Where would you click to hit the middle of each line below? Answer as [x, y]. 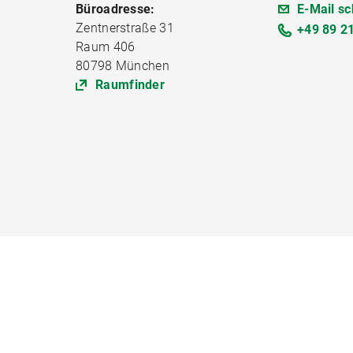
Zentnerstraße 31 [125, 28]
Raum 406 [106, 47]
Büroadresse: [115, 9]
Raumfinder [130, 85]
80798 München [123, 66]
